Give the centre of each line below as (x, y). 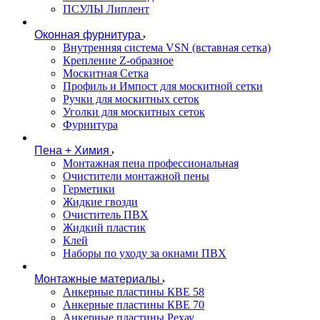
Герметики (89, 189)
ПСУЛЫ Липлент (106, 9)
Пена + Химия (72, 150)
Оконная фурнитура (87, 35)
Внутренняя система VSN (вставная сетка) (167, 47)
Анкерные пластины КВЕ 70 (134, 305)
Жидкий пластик (104, 227)
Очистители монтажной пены (136, 176)
